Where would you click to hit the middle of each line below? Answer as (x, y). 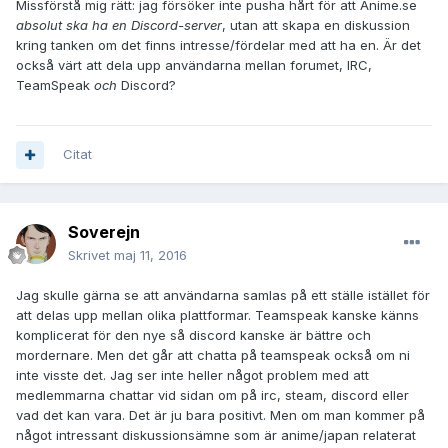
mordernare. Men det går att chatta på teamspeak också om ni (213, 355)
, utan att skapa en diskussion (316, 25)
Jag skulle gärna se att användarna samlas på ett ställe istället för (223, 295)
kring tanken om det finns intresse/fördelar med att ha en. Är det (218, 45)
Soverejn (104, 232)
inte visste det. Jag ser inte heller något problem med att (192, 375)
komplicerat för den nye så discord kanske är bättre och (193, 335)
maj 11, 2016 (150, 255)
